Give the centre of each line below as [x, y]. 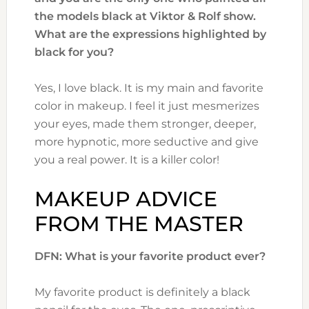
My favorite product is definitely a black [142, 292]
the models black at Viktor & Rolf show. [145, 16]
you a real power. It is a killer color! [127, 159]
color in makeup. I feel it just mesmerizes [147, 106]
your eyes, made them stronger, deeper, [145, 123]
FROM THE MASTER [139, 223]
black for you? [74, 52]
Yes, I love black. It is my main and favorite [149, 88]
